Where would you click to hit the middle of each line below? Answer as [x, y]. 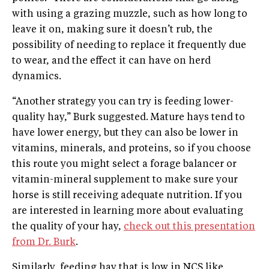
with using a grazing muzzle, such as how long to [130, 14]
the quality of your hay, [68, 227]
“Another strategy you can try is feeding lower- [123, 102]
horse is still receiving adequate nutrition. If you [127, 195]
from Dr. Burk [44, 242]
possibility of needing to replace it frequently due [129, 45]
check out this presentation [189, 227]
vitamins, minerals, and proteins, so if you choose [131, 149]
